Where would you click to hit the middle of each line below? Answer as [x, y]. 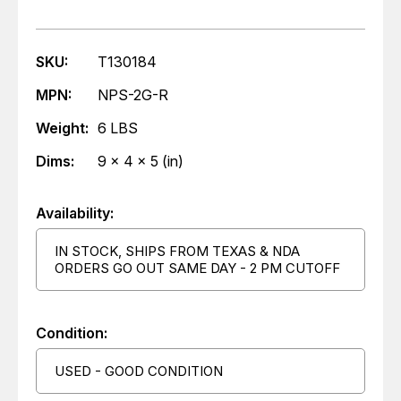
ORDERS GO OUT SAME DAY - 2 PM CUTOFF [197, 268]
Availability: [75, 213]
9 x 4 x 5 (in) [141, 161]
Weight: [62, 128]
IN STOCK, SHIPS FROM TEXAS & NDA [177, 251]
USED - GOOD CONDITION [139, 371]
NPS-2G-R [133, 95]
